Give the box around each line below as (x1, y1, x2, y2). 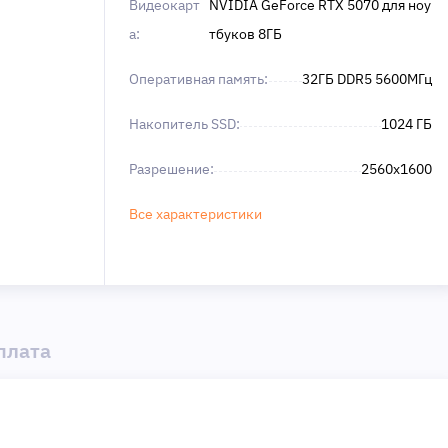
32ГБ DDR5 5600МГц (302, 70, 432, 88)
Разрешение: (129, 160, 214, 178)
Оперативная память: (129, 70, 268, 88)
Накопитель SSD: (129, 115, 240, 133)
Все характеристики (129, 205, 262, 223)
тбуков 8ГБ (208, 25, 282, 43)
